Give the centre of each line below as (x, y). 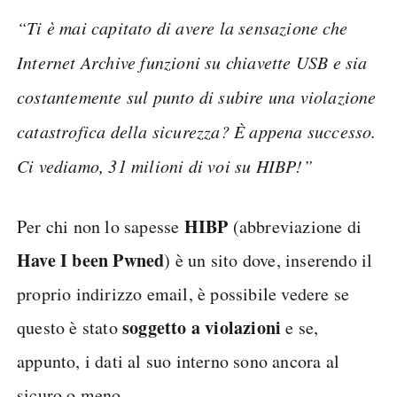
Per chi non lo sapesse (101, 226)
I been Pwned (113, 260)
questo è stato (70, 327)
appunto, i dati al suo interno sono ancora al (179, 361)
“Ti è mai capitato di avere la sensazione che (183, 27)
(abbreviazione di (295, 226)
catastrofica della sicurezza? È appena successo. (197, 131)
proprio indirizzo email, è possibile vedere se (183, 294)
